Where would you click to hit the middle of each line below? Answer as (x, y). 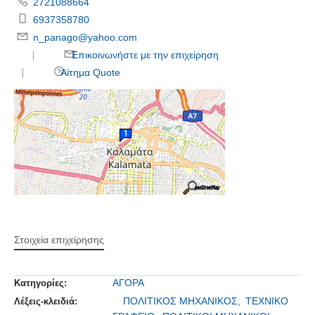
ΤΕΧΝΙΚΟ (267, 301)
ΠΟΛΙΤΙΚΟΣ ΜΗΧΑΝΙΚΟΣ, (183, 301)
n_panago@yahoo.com (85, 37)
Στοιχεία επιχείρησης (59, 240)
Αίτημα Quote (90, 72)
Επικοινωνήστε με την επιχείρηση (144, 54)
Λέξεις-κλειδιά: (46, 302)
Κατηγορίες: (40, 283)
